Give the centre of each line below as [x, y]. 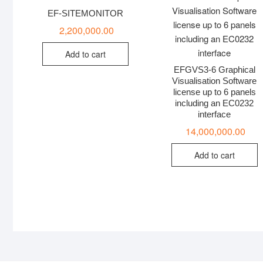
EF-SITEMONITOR [86, 14]
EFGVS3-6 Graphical [214, 70]
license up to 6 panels [214, 92]
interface [215, 114]
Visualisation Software [215, 81]
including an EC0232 [215, 103]
